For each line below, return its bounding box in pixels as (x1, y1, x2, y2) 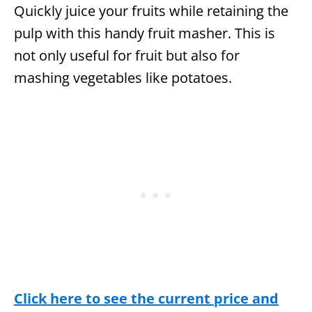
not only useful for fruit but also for (14, 45, 240, 65)
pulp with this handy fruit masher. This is (14, 23, 275, 42)
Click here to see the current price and (14, 288, 279, 308)
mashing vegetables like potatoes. (14, 68, 232, 87)
